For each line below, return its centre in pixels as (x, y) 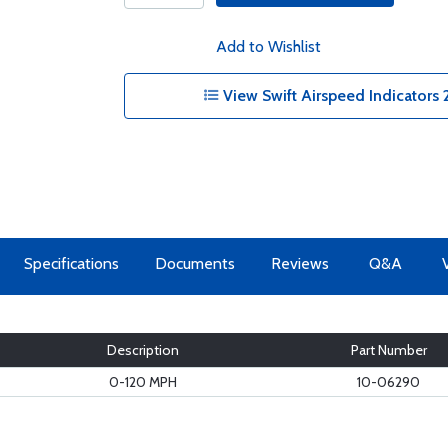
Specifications (71, 263)
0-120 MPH (143, 382)
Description (143, 350)
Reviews (300, 263)
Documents (195, 263)
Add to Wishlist (268, 46)
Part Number (388, 350)
